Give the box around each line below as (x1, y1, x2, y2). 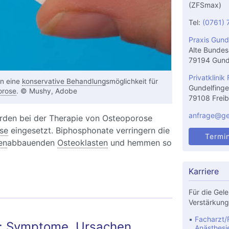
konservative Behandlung (21, 77, 106, 85)
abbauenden (7, 138, 57, 148)
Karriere (188, 166, 219, 177)
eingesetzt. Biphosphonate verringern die (8, 125, 170, 135)
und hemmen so (107, 138, 172, 148)
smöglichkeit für (105, 77, 158, 85)
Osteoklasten (57, 138, 108, 148)
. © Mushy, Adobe (16, 87, 77, 95)
